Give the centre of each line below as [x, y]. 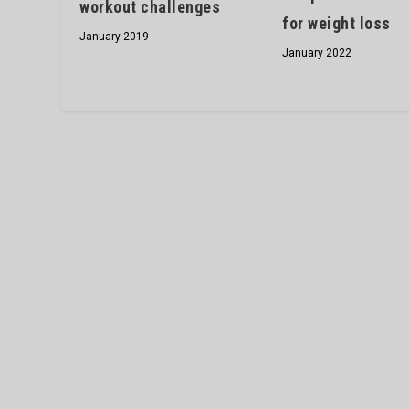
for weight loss [336, 23]
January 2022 [317, 52]
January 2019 [115, 36]
